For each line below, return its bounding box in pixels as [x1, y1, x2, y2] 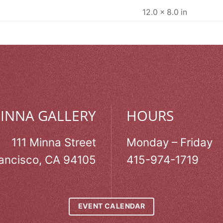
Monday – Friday [126, 135, 213, 149]
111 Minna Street [11, 135, 96, 149]
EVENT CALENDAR [78, 202, 145, 211]
